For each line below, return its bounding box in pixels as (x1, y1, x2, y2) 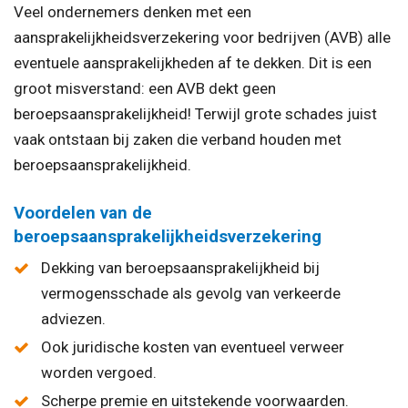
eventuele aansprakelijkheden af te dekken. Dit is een (14, 54, 372, 73)
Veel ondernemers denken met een (14, 3, 251, 22)
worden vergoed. (41, 363, 157, 382)
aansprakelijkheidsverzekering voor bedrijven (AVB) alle (14, 28, 391, 47)
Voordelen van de (14, 202, 152, 223)
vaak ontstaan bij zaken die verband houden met (14, 130, 342, 149)
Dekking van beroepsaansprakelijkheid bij (41, 258, 320, 277)
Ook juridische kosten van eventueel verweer (41, 338, 344, 357)
